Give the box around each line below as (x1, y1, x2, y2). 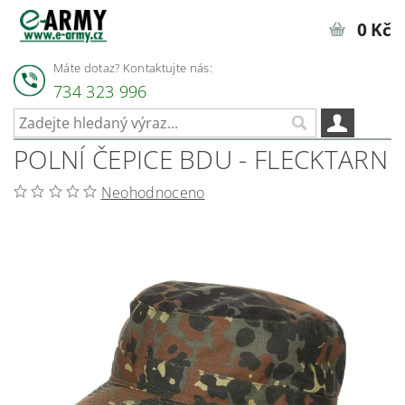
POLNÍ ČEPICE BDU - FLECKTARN (14, 142, 388, 177)
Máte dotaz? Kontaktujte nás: (53, 60, 212, 76)
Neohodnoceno (100, 183, 205, 203)
